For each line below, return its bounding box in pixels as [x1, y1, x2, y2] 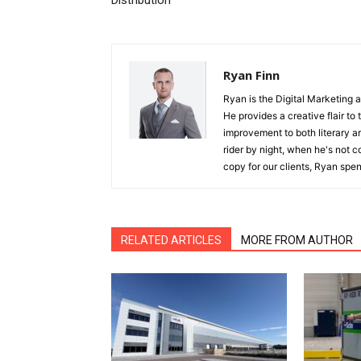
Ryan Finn [223, 67, 280, 83]
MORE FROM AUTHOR [241, 234, 353, 247]
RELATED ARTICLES [121, 234, 222, 247]
